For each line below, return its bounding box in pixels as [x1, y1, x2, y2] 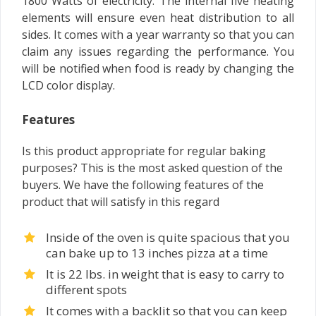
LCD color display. [22, 78, 115, 93]
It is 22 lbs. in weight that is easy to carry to [46, 266, 284, 282]
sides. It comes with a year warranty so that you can [22, 27, 294, 42]
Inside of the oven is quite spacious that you [46, 229, 290, 245]
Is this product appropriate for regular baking [22, 143, 266, 159]
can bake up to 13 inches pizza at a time [46, 245, 268, 261]
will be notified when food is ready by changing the [22, 61, 294, 76]
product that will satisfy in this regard [22, 194, 219, 209]
